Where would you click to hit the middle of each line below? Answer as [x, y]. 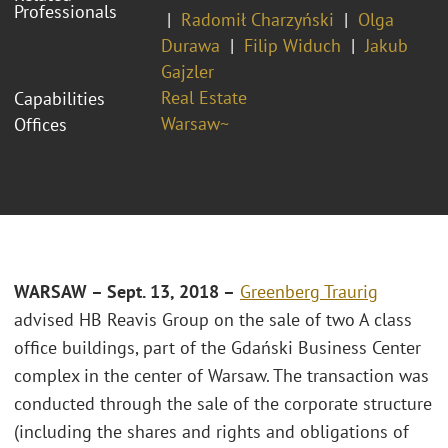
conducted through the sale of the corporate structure [223, 404]
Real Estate [204, 97]
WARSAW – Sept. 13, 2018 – [124, 292]
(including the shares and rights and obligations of [211, 432]
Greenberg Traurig [309, 292]
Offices [40, 124]
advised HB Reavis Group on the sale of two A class [213, 320]
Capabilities [59, 98]
